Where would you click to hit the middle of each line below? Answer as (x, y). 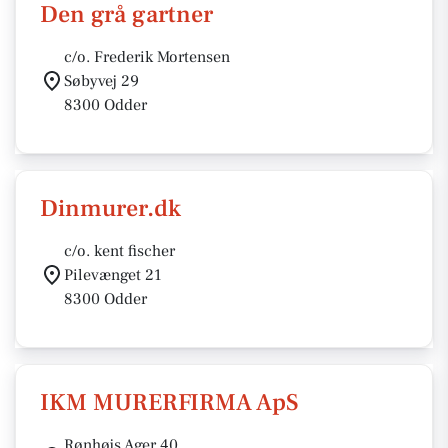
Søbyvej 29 (101, 81)
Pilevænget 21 (113, 275)
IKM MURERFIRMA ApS (169, 402)
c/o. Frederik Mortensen (147, 57)
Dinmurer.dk (110, 208)
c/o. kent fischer (119, 251)
